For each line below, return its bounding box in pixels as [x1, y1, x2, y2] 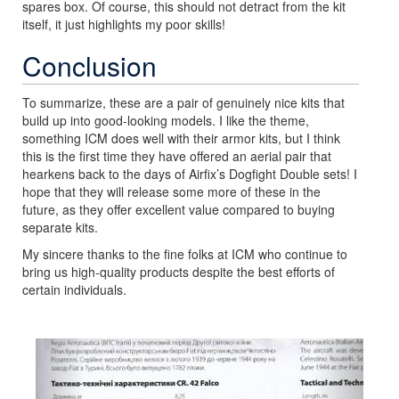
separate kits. [22, 217, 98, 236]
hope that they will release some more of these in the [22, 182, 321, 200]
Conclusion [22, 45, 157, 85]
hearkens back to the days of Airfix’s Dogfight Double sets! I [22, 164, 357, 183]
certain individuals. [22, 280, 126, 298]
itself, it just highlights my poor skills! [22, 14, 225, 33]
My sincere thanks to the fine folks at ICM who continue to [22, 244, 347, 263]
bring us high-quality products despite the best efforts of [22, 262, 335, 281]
